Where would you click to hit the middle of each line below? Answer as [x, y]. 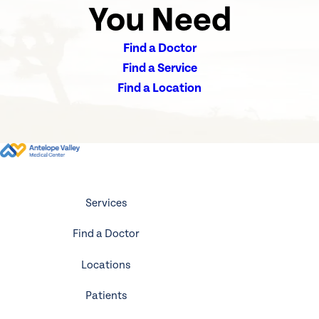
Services [106, 203]
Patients [106, 296]
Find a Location [159, 88]
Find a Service [159, 68]
